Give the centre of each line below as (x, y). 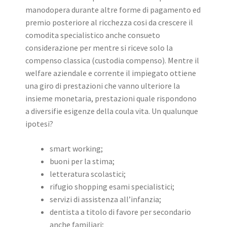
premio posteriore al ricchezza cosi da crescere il (109, 23)
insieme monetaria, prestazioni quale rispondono (111, 99)
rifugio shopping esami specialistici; (112, 187)
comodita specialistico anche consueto (93, 35)
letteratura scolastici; (88, 174)
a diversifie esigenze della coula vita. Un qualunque (112, 111)
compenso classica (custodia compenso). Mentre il (112, 61)
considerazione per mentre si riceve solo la (99, 48)
